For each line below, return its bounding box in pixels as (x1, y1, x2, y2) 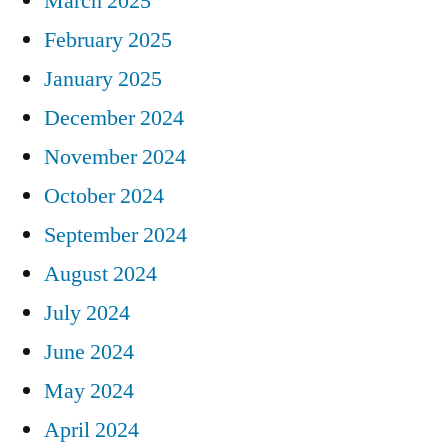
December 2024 (44, 104, 184, 133)
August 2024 (44, 260, 157, 289)
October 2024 (44, 182, 164, 211)
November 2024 (44, 143, 186, 172)
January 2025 (44, 65, 162, 94)
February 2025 (44, 26, 172, 55)
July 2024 (44, 299, 130, 328)
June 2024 (44, 338, 134, 367)
